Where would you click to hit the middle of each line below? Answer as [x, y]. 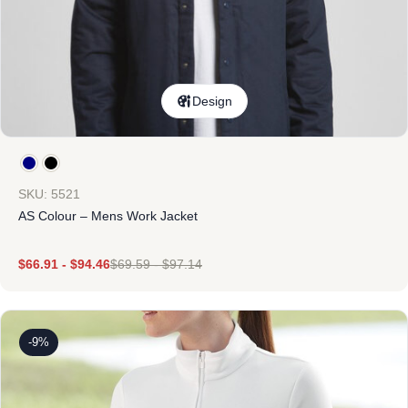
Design [212, 101]
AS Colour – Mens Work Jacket [108, 216]
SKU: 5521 [49, 194]
